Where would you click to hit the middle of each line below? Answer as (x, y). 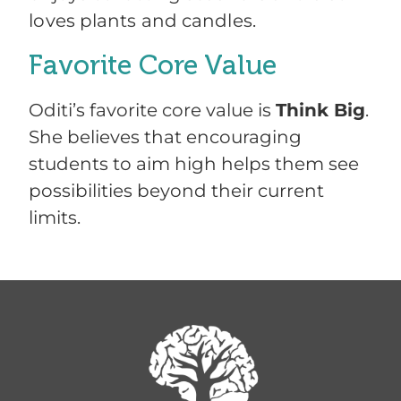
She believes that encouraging (166, 137)
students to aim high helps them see (194, 164)
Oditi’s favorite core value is (153, 111)
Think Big (321, 111)
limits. (55, 218)
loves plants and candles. (142, 21)
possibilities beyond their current (177, 191)
